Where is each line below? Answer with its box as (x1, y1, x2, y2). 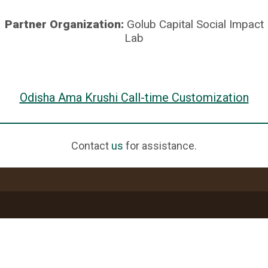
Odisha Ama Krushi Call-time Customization (19, 90, 249, 105)
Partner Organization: (4, 17, 127, 31)
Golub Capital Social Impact (126, 17, 264, 31)
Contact (71, 139, 111, 153)
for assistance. (123, 139, 197, 153)
